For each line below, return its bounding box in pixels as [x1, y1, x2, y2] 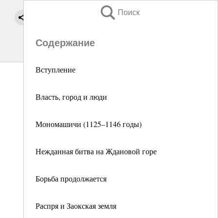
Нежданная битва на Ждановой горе [36, 146, 157, 156]
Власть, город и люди [36, 91, 107, 102]
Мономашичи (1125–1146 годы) [36, 119, 142, 129]
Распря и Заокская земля [36, 200, 116, 211]
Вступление [36, 64, 75, 74]
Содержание [36, 37, 95, 48]
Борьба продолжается [36, 173, 107, 183]
